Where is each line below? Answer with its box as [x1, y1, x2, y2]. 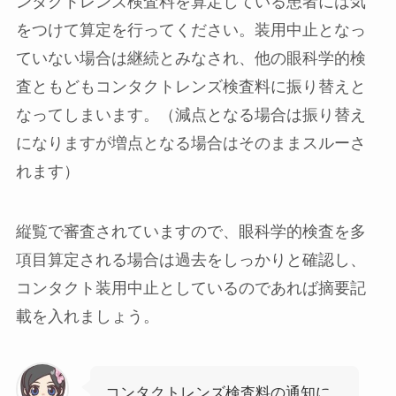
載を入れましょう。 [15, 307, 159, 325]
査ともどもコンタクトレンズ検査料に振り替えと [15, 77, 366, 95]
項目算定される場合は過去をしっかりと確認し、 [15, 250, 366, 269]
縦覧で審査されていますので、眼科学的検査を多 [15, 222, 366, 240]
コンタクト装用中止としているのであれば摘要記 [15, 278, 366, 297]
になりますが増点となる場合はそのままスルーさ [15, 133, 366, 152]
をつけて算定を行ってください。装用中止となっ [15, 20, 366, 39]
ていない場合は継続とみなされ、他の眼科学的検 [15, 49, 366, 67]
